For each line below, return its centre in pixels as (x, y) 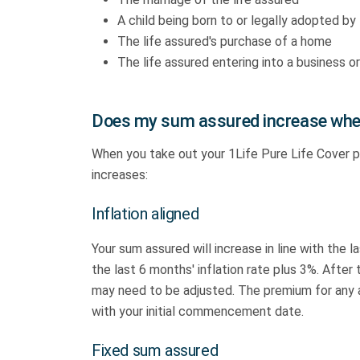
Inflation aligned (145, 214)
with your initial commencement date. (198, 311)
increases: (120, 175)
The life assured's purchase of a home (225, 41)
